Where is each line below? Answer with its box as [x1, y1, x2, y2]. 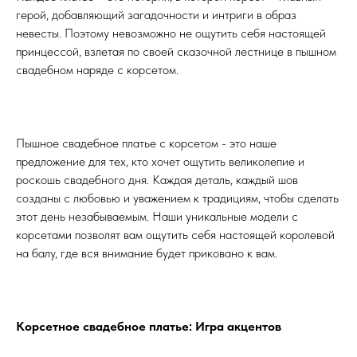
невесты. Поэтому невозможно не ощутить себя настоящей [16, 25, 326, 41]
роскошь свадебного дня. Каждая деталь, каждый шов [16, 172, 298, 188]
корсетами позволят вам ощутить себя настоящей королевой [16, 227, 335, 243]
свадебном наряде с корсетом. [16, 62, 178, 78]
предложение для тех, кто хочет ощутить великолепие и [16, 154, 304, 170]
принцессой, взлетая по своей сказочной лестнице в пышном [16, 44, 336, 60]
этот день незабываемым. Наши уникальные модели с [16, 209, 298, 225]
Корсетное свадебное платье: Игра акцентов [16, 319, 281, 335]
